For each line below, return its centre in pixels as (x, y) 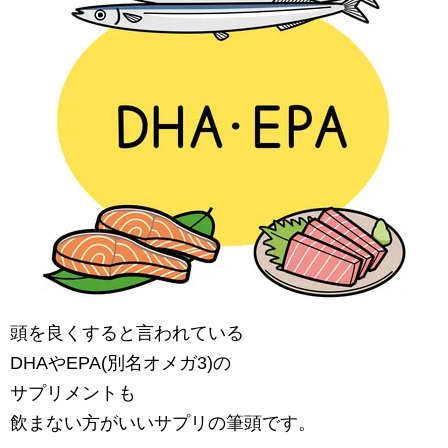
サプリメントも (73, 392)
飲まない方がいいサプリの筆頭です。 (163, 422)
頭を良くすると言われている (127, 332)
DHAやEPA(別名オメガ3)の (120, 362)
